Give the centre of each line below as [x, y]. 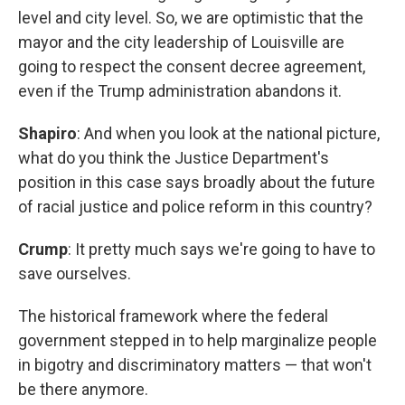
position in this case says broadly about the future [197, 182]
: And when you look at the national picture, [228, 133]
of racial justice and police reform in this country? [195, 207]
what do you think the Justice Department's [174, 158]
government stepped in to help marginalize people [198, 340]
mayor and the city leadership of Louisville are [181, 42]
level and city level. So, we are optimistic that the [191, 18]
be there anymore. [83, 389]
